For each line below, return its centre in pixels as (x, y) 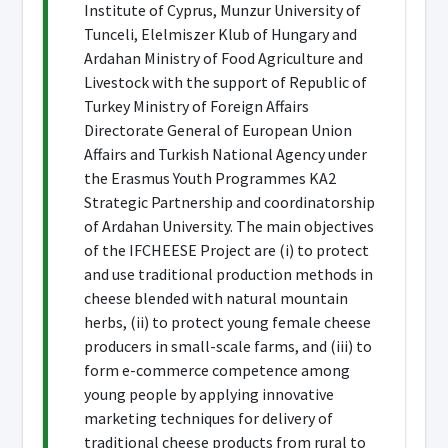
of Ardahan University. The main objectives (229, 226)
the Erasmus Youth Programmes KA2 (210, 178)
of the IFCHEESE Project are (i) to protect (226, 250)
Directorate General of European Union (218, 130)
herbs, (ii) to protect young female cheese (227, 322)
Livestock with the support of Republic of (225, 82)
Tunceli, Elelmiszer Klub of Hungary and (220, 34)
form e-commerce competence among (217, 370)
